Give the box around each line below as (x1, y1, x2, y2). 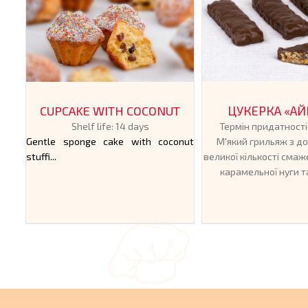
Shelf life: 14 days (71, 120, 149, 133)
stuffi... (26, 151, 56, 163)
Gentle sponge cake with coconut (26, 135, 194, 148)
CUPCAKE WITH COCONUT (40, 103, 180, 119)
